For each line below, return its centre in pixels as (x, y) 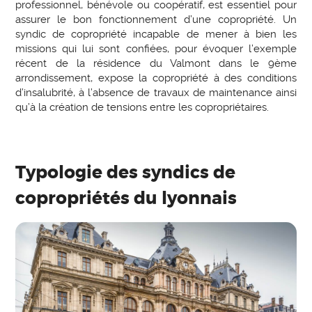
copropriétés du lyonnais (126, 198)
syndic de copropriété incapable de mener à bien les (156, 34)
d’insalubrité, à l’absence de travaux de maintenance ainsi (156, 92)
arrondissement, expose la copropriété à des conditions (156, 78)
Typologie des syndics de (126, 172)
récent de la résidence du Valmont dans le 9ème (156, 63)
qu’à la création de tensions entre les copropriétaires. (142, 107)
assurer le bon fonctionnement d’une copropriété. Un (156, 19)
